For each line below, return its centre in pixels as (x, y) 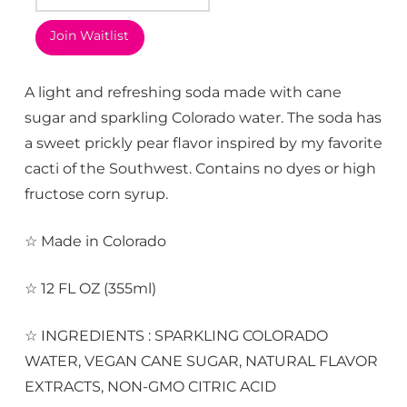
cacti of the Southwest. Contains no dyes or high (200, 168)
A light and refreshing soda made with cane (183, 91)
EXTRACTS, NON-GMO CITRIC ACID (150, 387)
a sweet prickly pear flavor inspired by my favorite (203, 142)
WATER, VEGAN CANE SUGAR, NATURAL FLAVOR (201, 361)
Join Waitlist (90, 36)
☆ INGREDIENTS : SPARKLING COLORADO (176, 336)
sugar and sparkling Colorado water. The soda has (203, 117)
